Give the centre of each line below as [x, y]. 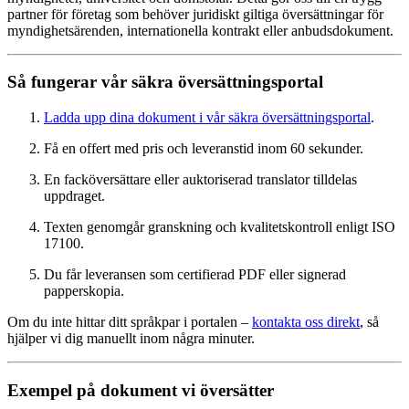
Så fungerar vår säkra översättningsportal [165, 82]
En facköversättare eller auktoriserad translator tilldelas [200, 179]
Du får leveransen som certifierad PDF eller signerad [195, 274]
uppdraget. [74, 195]
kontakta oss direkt [306, 321]
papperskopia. [84, 290]
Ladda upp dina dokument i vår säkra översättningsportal [207, 117]
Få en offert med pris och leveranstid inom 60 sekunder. [204, 148]
